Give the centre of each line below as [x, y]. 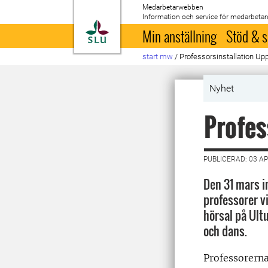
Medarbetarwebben [173, 7]
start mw [158, 57]
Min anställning [180, 36]
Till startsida [138, 26]
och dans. [225, 231]
